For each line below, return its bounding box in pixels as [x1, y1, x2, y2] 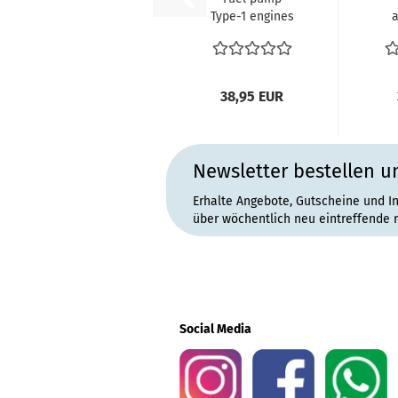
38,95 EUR [220, 88, 283, 105]
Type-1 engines [210, 9, 294, 24]
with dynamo [215, 27, 289, 42]
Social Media [179, 322, 251, 337]
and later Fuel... [209, 44, 295, 60]
